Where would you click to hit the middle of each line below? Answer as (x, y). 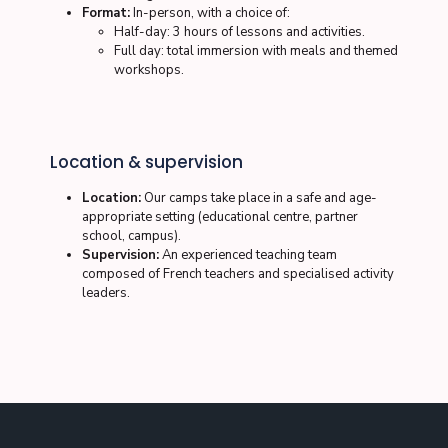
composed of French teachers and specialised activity (238, 274)
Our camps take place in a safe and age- (259, 198)
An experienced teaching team (248, 255)
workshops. (149, 70)
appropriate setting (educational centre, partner (220, 217)
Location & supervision (146, 162)
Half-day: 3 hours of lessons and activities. (239, 32)
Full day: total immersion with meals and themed (256, 51)
